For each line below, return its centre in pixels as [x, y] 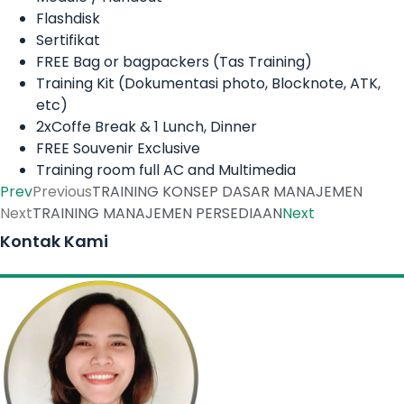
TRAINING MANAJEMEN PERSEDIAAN [157, 213]
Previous [62, 191]
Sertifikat [68, 40]
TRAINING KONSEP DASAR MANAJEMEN [227, 191]
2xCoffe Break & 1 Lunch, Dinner [147, 126]
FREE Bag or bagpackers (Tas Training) [174, 61]
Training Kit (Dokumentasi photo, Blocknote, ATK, [208, 83]
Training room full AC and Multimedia [166, 170]
